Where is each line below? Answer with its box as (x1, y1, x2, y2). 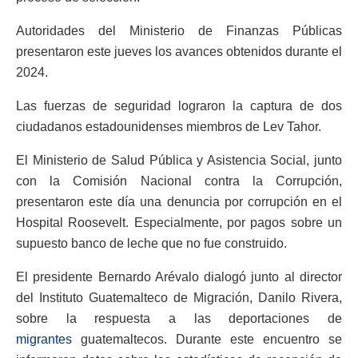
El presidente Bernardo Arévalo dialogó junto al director (16, 270, 342, 284)
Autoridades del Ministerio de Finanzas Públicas (16, 24, 342, 38)
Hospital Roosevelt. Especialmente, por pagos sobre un (16, 216, 342, 230)
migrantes (16, 332, 72, 347)
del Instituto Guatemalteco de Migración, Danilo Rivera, (16, 291, 342, 305)
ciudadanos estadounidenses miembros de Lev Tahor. (16, 120, 321, 134)
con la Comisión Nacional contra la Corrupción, (16, 174, 342, 189)
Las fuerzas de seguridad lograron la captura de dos (16, 99, 342, 113)
